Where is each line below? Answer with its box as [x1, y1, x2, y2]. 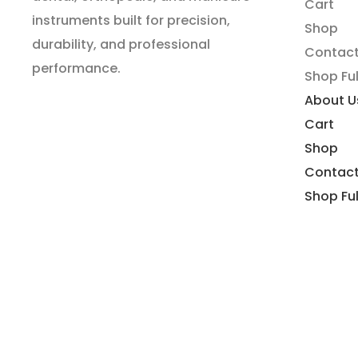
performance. [32, 58, 121, 78]
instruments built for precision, [32, 10, 230, 30]
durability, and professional [32, 34, 210, 54]
